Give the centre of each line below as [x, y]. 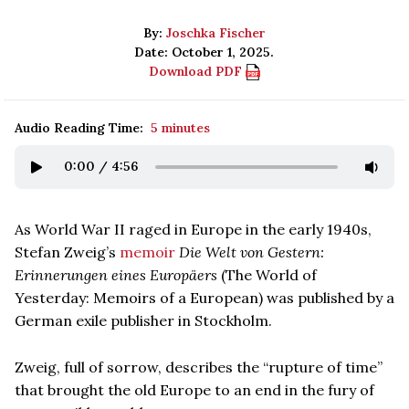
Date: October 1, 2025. [204, 52]
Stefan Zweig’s [67, 252]
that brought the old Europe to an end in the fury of [194, 389]
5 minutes [180, 127]
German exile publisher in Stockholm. [143, 320]
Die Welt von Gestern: [252, 252]
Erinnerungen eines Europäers [116, 274]
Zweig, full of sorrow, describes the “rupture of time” [199, 367]
